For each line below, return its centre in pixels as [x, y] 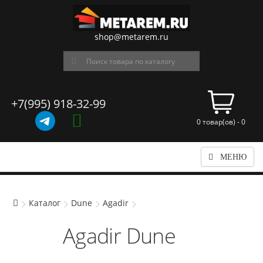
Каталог [45, 203]
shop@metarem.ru [131, 37]
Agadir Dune [119, 236]
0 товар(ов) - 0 [221, 122]
